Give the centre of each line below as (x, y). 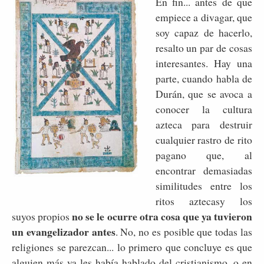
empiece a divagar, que (204, 17)
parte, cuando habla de (204, 78)
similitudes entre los (204, 185)
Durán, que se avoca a (204, 93)
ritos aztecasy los (204, 201)
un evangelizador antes (64, 231)
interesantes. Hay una (204, 63)
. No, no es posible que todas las (184, 231)
